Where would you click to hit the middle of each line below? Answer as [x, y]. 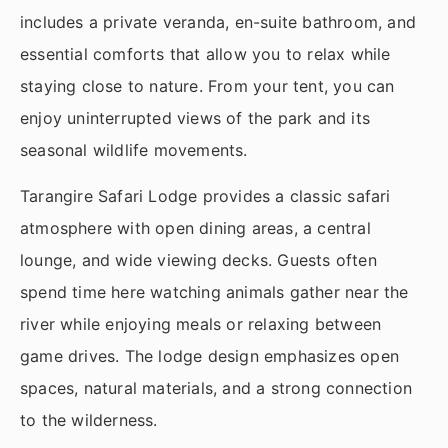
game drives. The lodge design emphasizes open [210, 356]
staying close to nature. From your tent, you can [207, 86]
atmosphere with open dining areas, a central [195, 228]
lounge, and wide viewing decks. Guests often [198, 260]
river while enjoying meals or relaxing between [201, 324]
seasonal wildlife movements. [134, 150]
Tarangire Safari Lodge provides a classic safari [205, 196]
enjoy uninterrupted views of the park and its [195, 118]
